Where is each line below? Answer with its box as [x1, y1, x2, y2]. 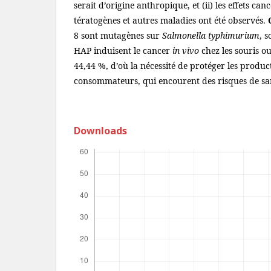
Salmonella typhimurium [160, 30, 260, 41]
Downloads [74, 124, 127, 137]
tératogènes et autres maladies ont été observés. [74, 15, 268, 26]
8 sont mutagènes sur [74, 30, 160, 41]
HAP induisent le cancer [74, 45, 172, 56]
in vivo [172, 45, 199, 56]
